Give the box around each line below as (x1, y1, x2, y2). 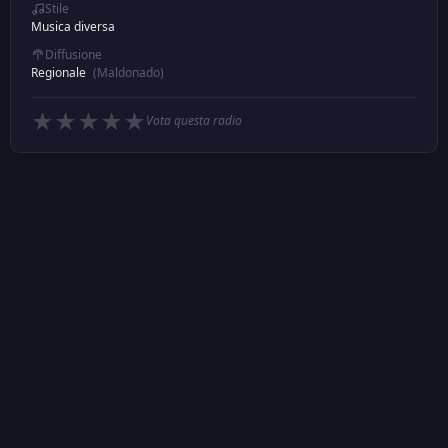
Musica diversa (31, 18, 115, 35)
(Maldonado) (93, 64, 164, 81)
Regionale (31, 64, 89, 81)
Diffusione (45, 46, 102, 63)
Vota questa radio (146, 112, 242, 129)
